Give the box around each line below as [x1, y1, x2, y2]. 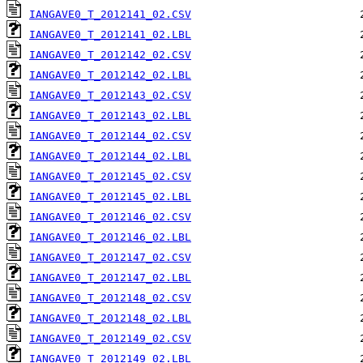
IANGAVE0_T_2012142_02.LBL [29, 69, 191, 82]
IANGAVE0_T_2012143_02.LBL [29, 109, 191, 122]
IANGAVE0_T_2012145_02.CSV [29, 170, 191, 183]
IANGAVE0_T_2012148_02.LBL [29, 312, 191, 325]
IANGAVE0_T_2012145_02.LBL [29, 190, 191, 203]
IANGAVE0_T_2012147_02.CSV [29, 251, 191, 264]
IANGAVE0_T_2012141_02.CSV [29, 8, 191, 21]
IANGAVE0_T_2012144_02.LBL [29, 150, 191, 163]
